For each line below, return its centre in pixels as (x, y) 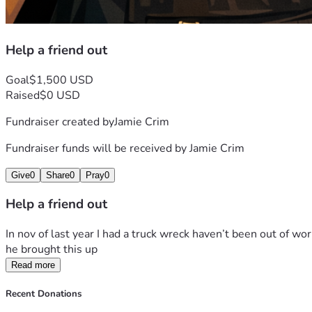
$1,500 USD (61, 80)
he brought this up (53, 250)
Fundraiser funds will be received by (97, 148)
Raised (23, 95)
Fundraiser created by (60, 122)
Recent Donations (44, 294)
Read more (33, 265)
